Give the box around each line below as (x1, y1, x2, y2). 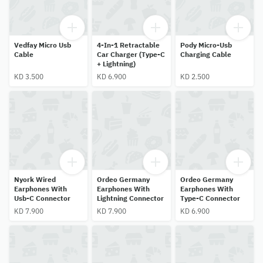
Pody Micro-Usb (180, 41, 232, 50)
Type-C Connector (180, 193, 240, 203)
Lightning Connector (97, 193, 164, 203)
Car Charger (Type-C (97, 50, 166, 59)
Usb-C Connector (14, 193, 70, 203)
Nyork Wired (14, 174, 56, 184)
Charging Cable (180, 50, 231, 59)
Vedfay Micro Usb (14, 41, 71, 50)
